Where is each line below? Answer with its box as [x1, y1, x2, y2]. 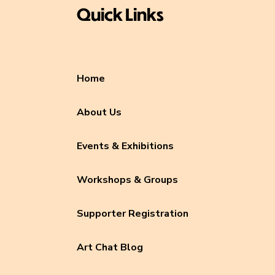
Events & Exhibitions [76, 139, 174, 153]
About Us [76, 106, 122, 119]
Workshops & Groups [76, 173, 178, 187]
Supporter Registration [76, 207, 188, 220]
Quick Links [76, 4, 164, 25]
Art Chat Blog [76, 241, 143, 254]
